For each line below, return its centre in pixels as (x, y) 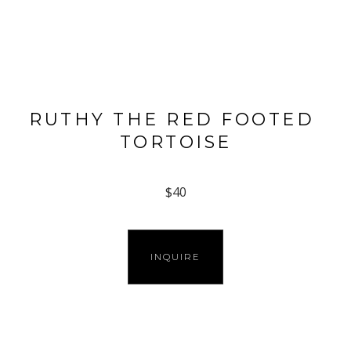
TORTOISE (175, 143)
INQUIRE (175, 257)
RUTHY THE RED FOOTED (172, 120)
